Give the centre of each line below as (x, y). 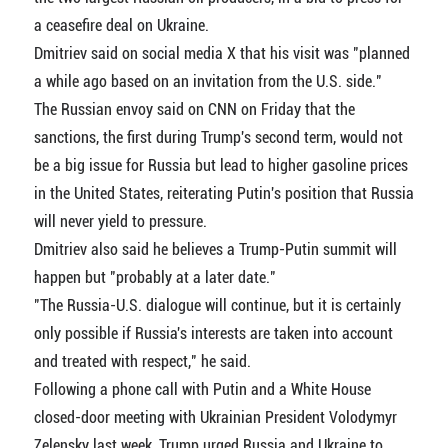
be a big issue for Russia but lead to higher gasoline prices (220, 165)
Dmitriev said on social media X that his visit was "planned (221, 53)
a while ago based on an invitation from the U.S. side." (207, 81)
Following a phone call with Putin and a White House (202, 389)
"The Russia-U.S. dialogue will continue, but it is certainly (217, 305)
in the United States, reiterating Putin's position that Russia (223, 193)
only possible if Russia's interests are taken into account (213, 333)
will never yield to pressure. (120, 221)
